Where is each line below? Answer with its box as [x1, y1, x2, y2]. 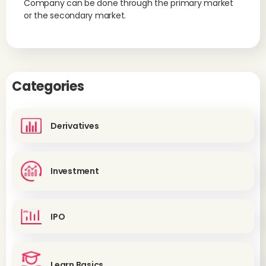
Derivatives [50, 119, 99, 132]
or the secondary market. [24, 9, 126, 21]
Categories [12, 77, 84, 96]
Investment [50, 165, 99, 178]
